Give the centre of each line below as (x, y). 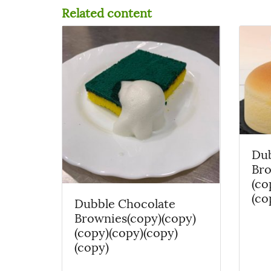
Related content (107, 12)
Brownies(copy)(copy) (135, 217)
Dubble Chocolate (125, 202)
